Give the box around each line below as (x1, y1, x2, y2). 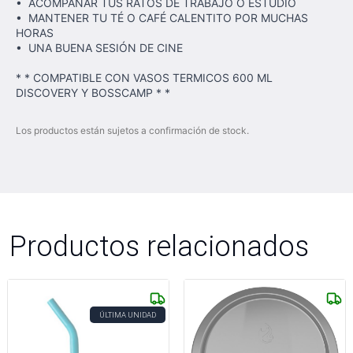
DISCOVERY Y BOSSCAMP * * (16, 86, 170, 99)
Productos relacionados (9, 229, 309, 263)
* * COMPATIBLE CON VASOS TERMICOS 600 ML (16, 71, 273, 84)
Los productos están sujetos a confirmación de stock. (16, 124, 249, 136)
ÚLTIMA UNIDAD (99, 310, 156, 320)
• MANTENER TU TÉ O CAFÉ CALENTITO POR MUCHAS (16, 11, 308, 24)
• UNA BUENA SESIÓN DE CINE (16, 41, 183, 54)
